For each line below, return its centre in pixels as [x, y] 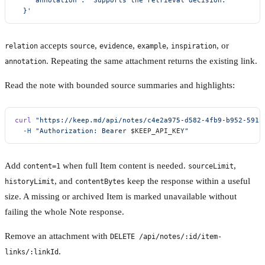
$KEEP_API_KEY [158, 130]
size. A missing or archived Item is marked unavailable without [121, 196]
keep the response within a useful [188, 181]
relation [21, 46]
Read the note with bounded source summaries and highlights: [120, 85]
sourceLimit [211, 166]
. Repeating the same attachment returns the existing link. [152, 61]
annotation [25, 61]
